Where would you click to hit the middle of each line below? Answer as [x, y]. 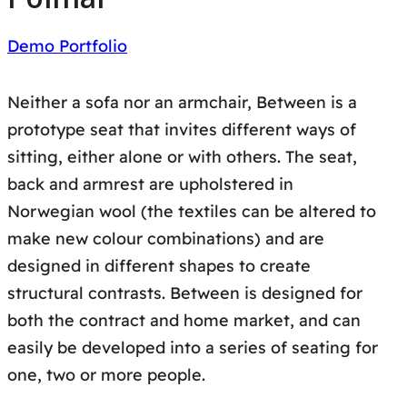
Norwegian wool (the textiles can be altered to [192, 212]
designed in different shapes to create [159, 266]
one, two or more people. [106, 375]
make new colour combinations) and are [166, 239]
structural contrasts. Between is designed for [185, 293]
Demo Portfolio [67, 46]
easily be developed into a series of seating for [193, 348]
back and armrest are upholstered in [150, 184]
